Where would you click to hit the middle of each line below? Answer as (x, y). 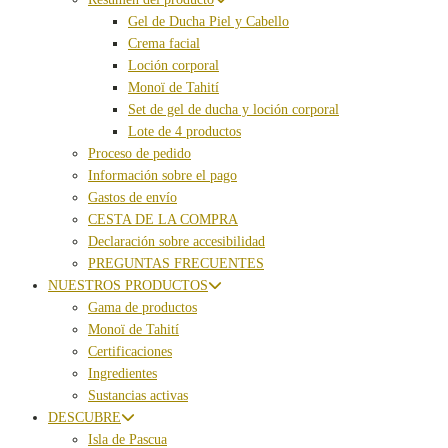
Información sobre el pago (162, 176)
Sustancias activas (138, 396)
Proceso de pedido (139, 154)
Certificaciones (130, 352)
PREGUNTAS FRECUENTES (176, 264)
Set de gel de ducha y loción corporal (233, 110)
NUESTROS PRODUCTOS (128, 286)
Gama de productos (142, 308)
